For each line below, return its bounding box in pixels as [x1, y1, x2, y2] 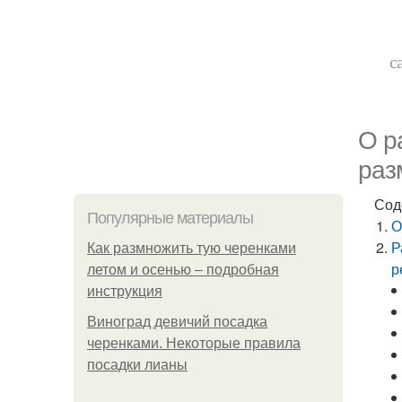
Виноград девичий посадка [87, 314, 267, 329]
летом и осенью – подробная [87, 262, 279, 277]
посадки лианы [87, 357, 188, 372]
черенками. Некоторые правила [87, 336, 301, 351]
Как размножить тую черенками [87, 240, 296, 256]
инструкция [87, 284, 162, 299]
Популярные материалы [87, 209, 253, 227]
